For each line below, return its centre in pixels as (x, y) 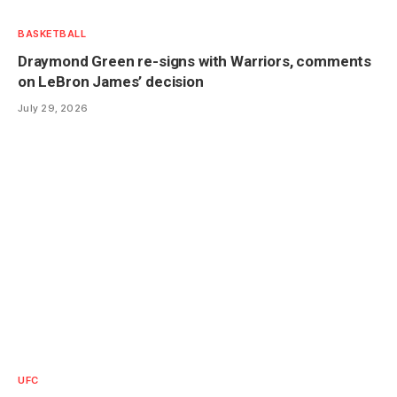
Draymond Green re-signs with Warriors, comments (195, 61)
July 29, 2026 (53, 108)
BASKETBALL (52, 33)
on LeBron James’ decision (111, 81)
